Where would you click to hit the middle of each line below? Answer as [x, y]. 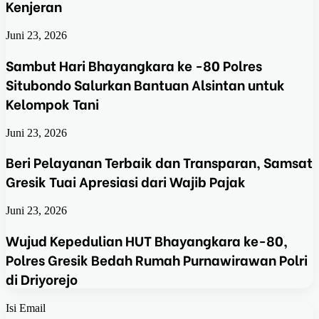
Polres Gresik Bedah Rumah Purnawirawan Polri [157, 259]
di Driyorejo [42, 278]
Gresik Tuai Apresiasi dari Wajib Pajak [126, 182]
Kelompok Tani [52, 103]
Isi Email [26, 308]
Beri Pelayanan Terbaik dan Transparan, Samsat [159, 162]
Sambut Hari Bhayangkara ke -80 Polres [134, 65]
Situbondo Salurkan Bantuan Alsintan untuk [145, 84]
